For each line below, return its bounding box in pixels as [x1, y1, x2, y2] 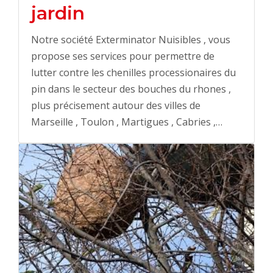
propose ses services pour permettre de [31, 49, 214, 63]
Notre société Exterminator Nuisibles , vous [31, 33, 230, 47]
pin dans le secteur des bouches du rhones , [31, 82, 231, 96]
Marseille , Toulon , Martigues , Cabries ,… [31, 115, 222, 129]
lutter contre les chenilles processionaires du [31, 66, 236, 80]
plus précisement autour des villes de [31, 99, 200, 113]
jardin [31, 2, 85, 25]
